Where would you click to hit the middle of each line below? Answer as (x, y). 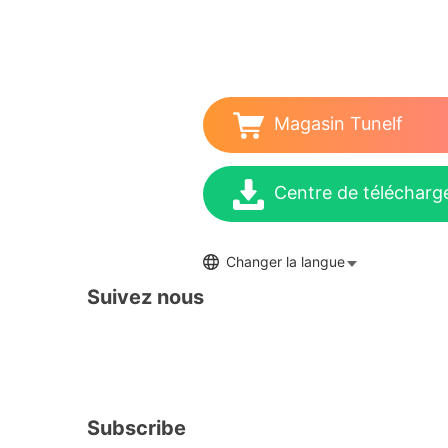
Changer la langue (285, 261)
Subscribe (136, 427)
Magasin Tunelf (338, 123)
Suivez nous (145, 296)
